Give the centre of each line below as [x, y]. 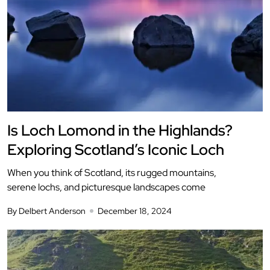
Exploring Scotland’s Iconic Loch [116, 149]
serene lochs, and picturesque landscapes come [106, 187]
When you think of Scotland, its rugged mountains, [112, 172]
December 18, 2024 [135, 211]
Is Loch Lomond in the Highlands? [120, 130]
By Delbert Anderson [46, 211]
